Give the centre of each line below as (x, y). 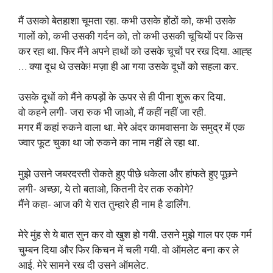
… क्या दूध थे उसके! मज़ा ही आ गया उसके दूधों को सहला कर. (128, 66)
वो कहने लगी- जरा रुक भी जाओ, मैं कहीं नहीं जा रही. (112, 112)
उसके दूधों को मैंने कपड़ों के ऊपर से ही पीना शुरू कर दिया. (122, 97)
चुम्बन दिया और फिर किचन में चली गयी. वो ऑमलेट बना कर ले (129, 250)
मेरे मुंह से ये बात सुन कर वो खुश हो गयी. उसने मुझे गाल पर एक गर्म (135, 234)
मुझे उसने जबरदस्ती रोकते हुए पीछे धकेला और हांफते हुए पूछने (128, 173)
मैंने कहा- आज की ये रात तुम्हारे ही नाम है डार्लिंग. (105, 204)
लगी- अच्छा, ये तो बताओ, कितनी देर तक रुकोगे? (106, 188)
